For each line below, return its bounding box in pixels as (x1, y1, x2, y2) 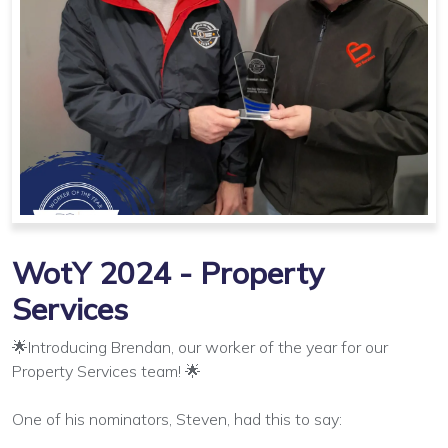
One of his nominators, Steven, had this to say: (12, 408, 342, 429)
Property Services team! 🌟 (12, 360, 201, 381)
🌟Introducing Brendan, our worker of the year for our (12, 336, 388, 357)
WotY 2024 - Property (12, 253, 324, 292)
